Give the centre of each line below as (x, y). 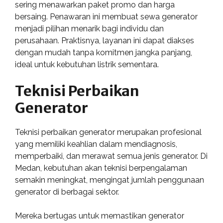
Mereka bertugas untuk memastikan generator (100, 216)
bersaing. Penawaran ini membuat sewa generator (106, 17)
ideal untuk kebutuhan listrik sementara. (87, 64)
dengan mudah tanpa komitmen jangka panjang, (104, 53)
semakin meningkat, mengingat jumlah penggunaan (110, 180)
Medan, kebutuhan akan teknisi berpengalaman (101, 168)
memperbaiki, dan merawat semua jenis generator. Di (111, 156)
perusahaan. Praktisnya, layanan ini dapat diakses (105, 41)
